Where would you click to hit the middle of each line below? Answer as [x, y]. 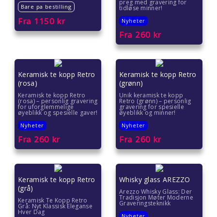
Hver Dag [31, 212]
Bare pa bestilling [46, 7]
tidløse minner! [141, 8]
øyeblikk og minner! [147, 113]
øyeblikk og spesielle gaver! [58, 113]
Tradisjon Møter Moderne [156, 197]
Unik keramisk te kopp [151, 95]
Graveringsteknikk [145, 203]
